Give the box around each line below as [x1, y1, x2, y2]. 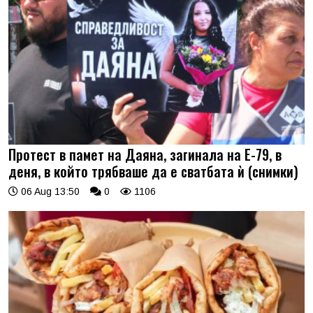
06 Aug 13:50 [18, 185, 80, 197]
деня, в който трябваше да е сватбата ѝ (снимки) [8, 160, 298, 182]
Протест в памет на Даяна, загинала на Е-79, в [8, 143, 282, 165]
